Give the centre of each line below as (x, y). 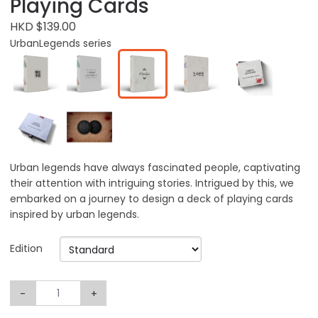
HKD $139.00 (43, 27)
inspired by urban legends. (75, 215)
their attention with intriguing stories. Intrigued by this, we (152, 183)
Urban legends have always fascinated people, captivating (155, 168)
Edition (26, 249)
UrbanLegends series (61, 43)
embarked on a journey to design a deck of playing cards (152, 199)
